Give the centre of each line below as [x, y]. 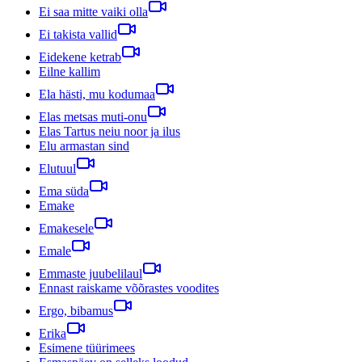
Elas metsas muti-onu [93, 116]
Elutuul [57, 168]
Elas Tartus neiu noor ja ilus [109, 131]
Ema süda [64, 191]
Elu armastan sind [84, 145]
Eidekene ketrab [80, 57]
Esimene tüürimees [87, 347]
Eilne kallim [69, 71]
